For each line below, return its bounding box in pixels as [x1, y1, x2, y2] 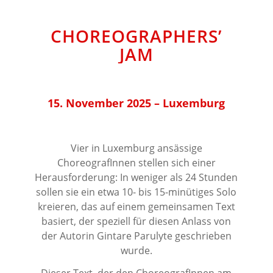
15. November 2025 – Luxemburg [48, 95, 225, 110]
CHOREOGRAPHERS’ [51, 24, 222, 48]
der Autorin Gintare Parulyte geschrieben [41, 229, 232, 243]
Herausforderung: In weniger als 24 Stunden [35, 171, 238, 185]
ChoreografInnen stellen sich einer [57, 156, 216, 170]
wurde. [120, 244, 152, 258]
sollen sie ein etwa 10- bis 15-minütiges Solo [36, 185, 237, 199]
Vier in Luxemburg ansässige [70, 141, 202, 155]
